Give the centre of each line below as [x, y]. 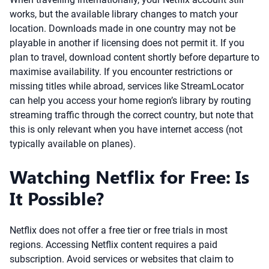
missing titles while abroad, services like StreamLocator [127, 86]
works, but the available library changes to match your [124, 14]
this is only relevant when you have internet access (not [126, 129]
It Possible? [57, 198]
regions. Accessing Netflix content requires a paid [113, 245]
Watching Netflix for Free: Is [129, 177]
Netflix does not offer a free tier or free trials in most [119, 230]
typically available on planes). [73, 144]
